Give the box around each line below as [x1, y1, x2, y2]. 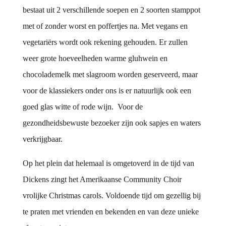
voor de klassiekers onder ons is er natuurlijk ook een [22, 86, 191, 95]
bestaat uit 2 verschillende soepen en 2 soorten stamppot [22, 6, 200, 15]
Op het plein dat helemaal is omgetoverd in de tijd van [22, 159, 194, 168]
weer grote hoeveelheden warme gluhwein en [22, 54, 167, 63]
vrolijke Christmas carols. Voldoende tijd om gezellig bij [22, 191, 201, 200]
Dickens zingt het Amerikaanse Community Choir [22, 175, 182, 184]
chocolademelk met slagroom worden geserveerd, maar [22, 70, 198, 79]
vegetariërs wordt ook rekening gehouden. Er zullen [22, 38, 188, 47]
